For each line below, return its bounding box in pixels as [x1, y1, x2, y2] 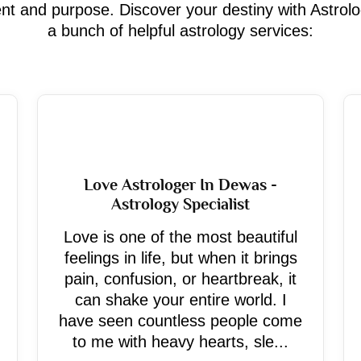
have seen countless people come [59, 312, 302, 330]
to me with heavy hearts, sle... [73, 333, 288, 351]
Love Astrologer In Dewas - [84, 176, 277, 193]
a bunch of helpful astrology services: [48, 22, 313, 39]
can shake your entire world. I [74, 291, 287, 309]
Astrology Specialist [111, 195, 250, 213]
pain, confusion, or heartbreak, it [64, 270, 297, 288]
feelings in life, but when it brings [64, 249, 297, 267]
